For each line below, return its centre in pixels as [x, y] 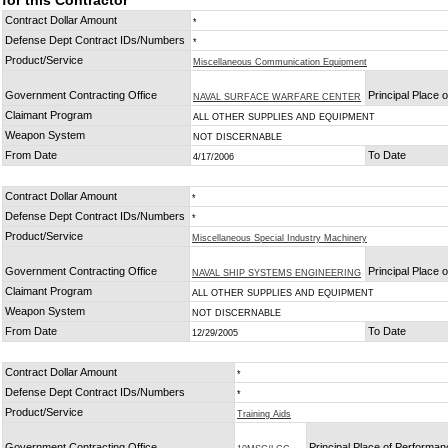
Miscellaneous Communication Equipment [280, 62]
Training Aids [264, 414]
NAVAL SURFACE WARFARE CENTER [277, 97]
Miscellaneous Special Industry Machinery [279, 238]
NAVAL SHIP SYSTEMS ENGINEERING [276, 273]
